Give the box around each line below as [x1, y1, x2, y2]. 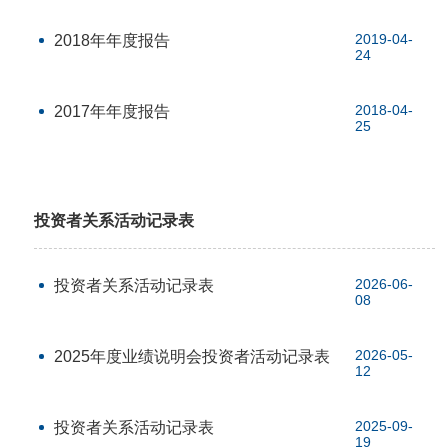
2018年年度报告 [54, 32, 171, 49]
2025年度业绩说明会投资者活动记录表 [54, 348, 331, 365]
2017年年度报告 [54, 103, 171, 120]
